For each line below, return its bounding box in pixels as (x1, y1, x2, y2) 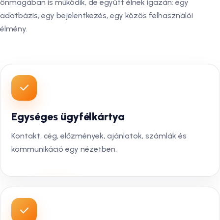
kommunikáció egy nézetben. (11, 144, 117, 154)
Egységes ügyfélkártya (11, 110, 125, 123)
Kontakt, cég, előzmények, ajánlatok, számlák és (11, 131, 187, 140)
